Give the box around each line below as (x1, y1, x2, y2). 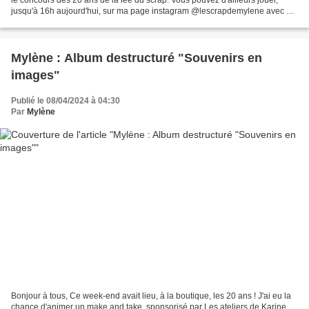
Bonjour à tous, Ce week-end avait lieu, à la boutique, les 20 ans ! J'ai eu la (11, 291, 291, 301)
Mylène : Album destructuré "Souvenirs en (11, 50, 262, 65)
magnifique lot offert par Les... (11, 17, 121, 27)
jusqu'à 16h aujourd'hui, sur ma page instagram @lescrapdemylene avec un (11, 6, 296, 16)
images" (11, 68, 60, 82)
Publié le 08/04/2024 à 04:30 (11, 95, 120, 106)
